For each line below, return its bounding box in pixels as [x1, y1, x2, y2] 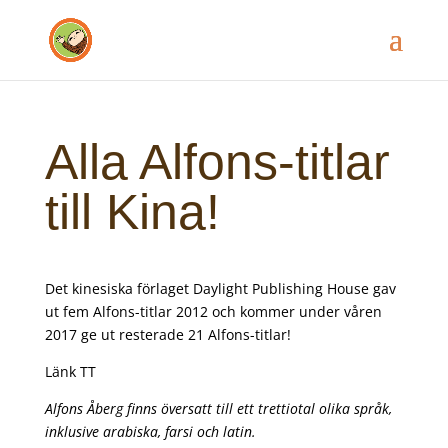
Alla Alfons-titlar [44, 134, 390, 190]
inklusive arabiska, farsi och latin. [44, 422, 256, 441]
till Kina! [44, 184, 220, 240]
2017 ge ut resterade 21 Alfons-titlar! [44, 325, 291, 344]
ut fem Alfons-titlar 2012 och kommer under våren [44, 302, 382, 321]
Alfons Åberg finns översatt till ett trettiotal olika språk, [44, 399, 392, 418]
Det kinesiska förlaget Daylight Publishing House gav [44, 279, 396, 298]
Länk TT [44, 362, 96, 381]
